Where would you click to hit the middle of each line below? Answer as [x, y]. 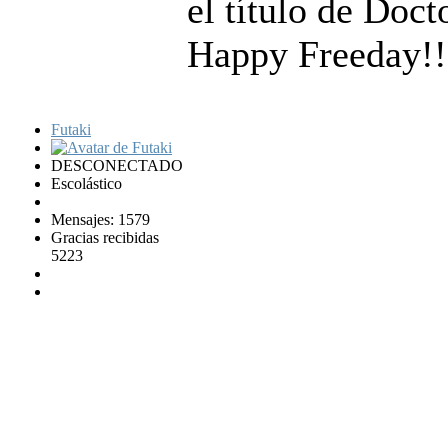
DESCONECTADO [117, 165]
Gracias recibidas [105, 237]
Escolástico [86, 183]
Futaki [71, 129]
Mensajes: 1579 [100, 219]
